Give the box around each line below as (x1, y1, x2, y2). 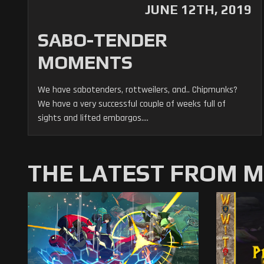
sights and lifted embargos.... (38, 112, 148, 124)
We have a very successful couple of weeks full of (38, 98, 226, 110)
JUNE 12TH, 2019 (144, 2, 252, 17)
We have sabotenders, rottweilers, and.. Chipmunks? (38, 84, 237, 96)
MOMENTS (38, 51, 133, 73)
